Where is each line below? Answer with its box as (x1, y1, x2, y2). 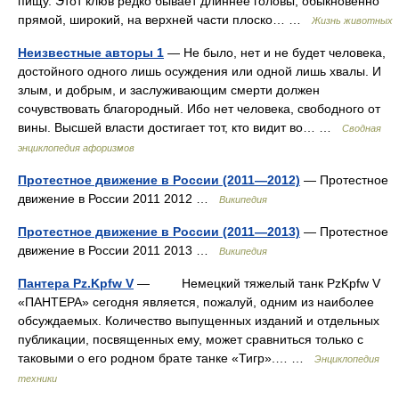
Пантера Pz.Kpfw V (18, 276, 134, 290)
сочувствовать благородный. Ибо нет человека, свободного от (18, 102, 380, 116)
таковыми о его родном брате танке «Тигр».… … (18, 351, 314, 365)
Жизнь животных (312, 15, 393, 26)
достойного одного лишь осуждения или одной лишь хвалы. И (18, 64, 381, 78)
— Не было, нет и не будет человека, (164, 45, 386, 60)
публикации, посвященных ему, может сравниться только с (18, 332, 363, 346)
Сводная (342, 123, 381, 134)
